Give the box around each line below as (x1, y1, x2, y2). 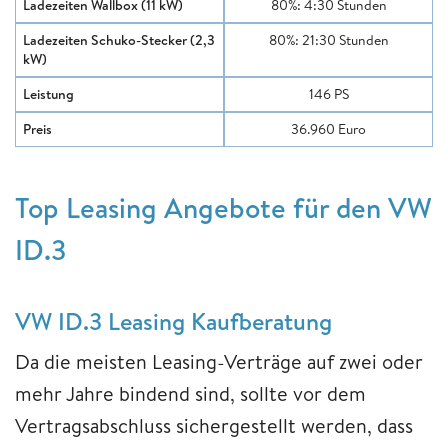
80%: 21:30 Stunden (268, 29, 389, 50)
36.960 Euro (291, 118, 366, 139)
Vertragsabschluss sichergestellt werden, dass (15, 411, 413, 439)
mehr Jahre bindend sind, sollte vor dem (15, 379, 366, 407)
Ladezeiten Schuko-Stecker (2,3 (23, 29, 215, 50)
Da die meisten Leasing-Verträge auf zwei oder (15, 347, 423, 375)
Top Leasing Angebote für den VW (15, 187, 432, 227)
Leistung (23, 83, 74, 104)
